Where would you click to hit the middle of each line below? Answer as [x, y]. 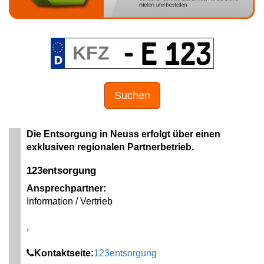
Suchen [132, 96]
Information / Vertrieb [70, 202]
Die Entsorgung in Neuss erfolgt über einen [123, 134]
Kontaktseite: [64, 253]
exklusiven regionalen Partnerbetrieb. [110, 147]
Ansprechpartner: [66, 189]
